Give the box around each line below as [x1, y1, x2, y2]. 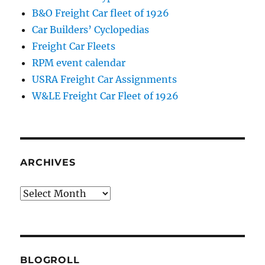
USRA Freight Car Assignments [32, 73, 177, 85]
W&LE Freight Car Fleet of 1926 [32, 89, 179, 102]
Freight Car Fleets [32, 40, 116, 52]
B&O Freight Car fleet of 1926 [32, 7, 170, 19]
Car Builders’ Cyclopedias [32, 23, 150, 35]
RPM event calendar [32, 56, 126, 69]
